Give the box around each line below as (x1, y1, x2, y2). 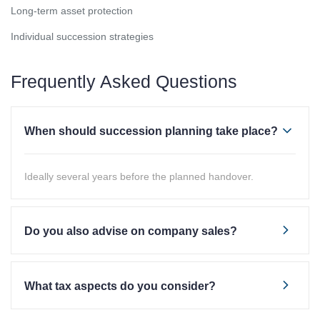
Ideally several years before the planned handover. (24, 171, 254, 182)
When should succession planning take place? (24, 125, 278, 137)
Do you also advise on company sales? (24, 225, 237, 237)
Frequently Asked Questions (11, 71, 237, 91)
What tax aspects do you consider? (24, 280, 216, 292)
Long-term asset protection (11, 5, 133, 16)
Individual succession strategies (11, 31, 154, 42)
